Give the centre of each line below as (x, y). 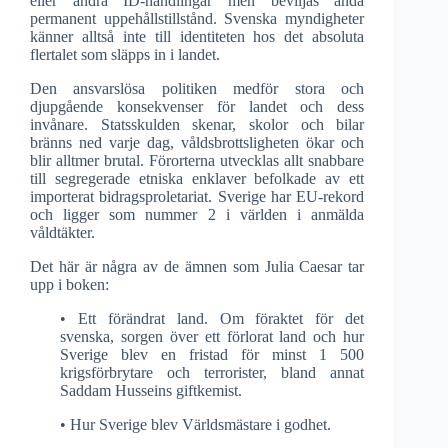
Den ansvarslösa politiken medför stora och (197, 88)
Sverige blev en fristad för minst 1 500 (212, 354)
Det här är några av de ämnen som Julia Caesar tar (197, 266)
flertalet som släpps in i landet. (125, 54)
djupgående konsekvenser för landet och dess (197, 106)
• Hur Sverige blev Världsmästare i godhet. (195, 424)
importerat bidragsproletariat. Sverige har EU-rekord (197, 196)
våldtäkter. (62, 232)
